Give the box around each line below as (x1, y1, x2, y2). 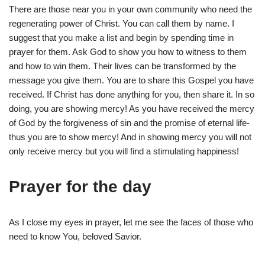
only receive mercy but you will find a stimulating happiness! (9, 146, 239, 156)
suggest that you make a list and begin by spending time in (9, 32, 234, 43)
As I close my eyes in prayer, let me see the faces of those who (9, 216, 253, 227)
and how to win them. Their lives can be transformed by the (9, 60, 236, 71)
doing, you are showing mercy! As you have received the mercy (9, 103, 254, 114)
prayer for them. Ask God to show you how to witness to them (9, 46, 247, 57)
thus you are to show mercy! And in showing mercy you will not (9, 131, 251, 142)
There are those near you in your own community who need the (9, 4, 252, 14)
